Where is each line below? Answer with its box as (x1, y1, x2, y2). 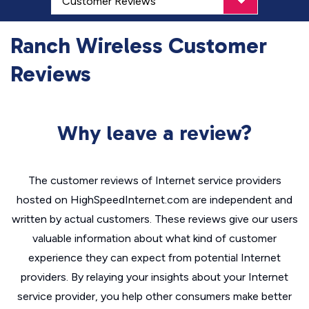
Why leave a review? (57, 121, 252, 146)
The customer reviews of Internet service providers (28, 174, 281, 187)
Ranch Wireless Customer (10, 32, 267, 59)
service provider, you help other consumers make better (17, 290, 292, 303)
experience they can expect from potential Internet (28, 251, 281, 264)
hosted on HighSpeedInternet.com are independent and (17, 193, 292, 206)
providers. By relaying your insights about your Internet (21, 270, 288, 283)
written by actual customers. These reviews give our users (11, 212, 298, 226)
